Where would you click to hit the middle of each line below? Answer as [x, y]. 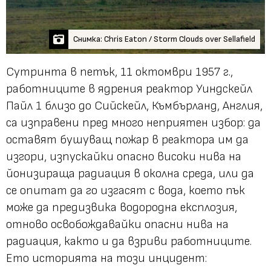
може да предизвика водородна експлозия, [122, 207]
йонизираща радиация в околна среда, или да [130, 173]
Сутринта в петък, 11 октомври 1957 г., [119, 72]
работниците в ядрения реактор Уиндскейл [129, 89]
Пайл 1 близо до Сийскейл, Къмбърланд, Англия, [134, 106]
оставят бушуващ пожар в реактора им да [127, 139]
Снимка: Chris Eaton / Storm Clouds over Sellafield [164, 39]
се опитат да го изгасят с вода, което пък [126, 190]
